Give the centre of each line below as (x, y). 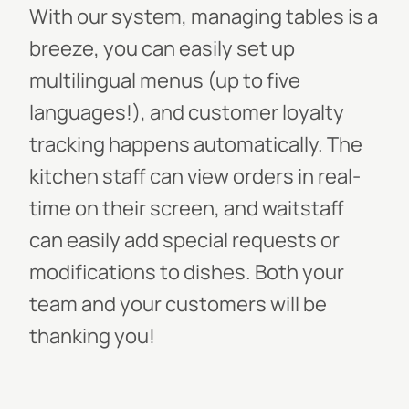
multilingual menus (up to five (165, 80)
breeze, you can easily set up (162, 48)
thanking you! (92, 336)
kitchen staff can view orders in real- (195, 176)
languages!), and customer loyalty (187, 112)
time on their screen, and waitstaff (187, 208)
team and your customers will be (178, 304)
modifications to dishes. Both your (187, 272)
